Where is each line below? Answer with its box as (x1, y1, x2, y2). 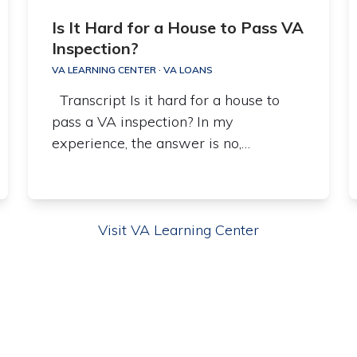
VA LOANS (163, 64, 213, 76)
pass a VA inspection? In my (51, 112, 233, 131)
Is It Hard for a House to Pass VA (51, 18, 304, 38)
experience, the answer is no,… (51, 134, 250, 153)
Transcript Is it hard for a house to (51, 91, 280, 110)
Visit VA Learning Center (98, 221, 259, 240)
